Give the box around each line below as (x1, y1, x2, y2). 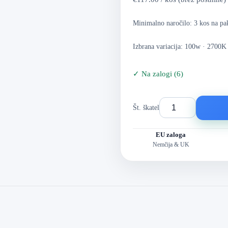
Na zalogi (141, 69, 172, 78)
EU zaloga (156, 131, 186, 138)
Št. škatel (132, 103, 159, 111)
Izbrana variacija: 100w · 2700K (132, 43, 226, 51)
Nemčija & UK (152, 141, 189, 149)
